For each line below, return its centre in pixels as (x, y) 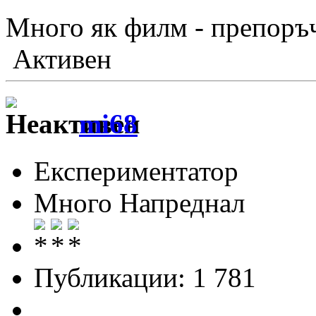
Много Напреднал (139, 202)
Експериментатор (136, 171)
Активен (59, 59)
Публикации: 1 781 (145, 277)
